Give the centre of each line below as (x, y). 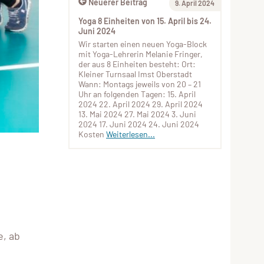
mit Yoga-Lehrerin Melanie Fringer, (141, 54)
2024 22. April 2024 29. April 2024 (141, 104)
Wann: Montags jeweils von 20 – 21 (140, 84)
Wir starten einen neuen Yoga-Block (143, 44)
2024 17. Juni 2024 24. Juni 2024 (139, 124)
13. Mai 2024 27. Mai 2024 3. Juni (137, 114)
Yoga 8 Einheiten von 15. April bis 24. (145, 21)
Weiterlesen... (131, 134)
